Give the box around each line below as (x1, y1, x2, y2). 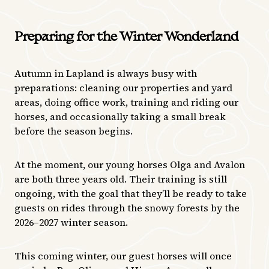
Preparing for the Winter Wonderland (14, 31, 238, 44)
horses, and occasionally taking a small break (14, 110, 226, 124)
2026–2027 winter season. (14, 216, 128, 229)
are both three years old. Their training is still (14, 172, 227, 186)
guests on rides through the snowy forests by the (14, 201, 240, 215)
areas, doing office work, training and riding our (14, 95, 238, 109)
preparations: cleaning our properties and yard (14, 81, 232, 95)
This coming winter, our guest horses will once (14, 249, 232, 263)
